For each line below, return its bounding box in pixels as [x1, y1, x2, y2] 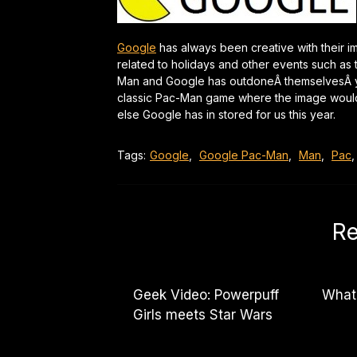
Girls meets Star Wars [133, 307, 273, 323]
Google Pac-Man [199, 148, 288, 162]
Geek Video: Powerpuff [133, 287, 279, 303]
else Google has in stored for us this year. [117, 108, 335, 121]
